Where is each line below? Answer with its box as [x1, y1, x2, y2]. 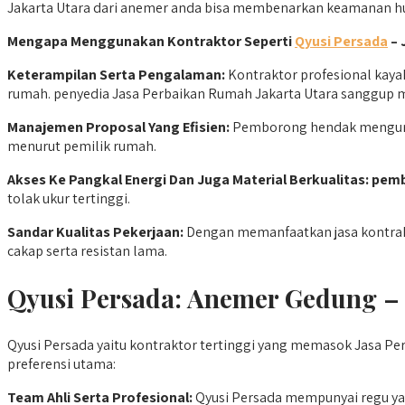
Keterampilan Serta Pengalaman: [7, 64, 225, 84]
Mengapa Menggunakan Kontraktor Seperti [7, 31, 295, 51]
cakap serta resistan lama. [7, 240, 167, 260]
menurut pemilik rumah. [7, 136, 156, 155]
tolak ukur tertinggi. [7, 188, 130, 208]
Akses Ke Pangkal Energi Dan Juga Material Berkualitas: [7, 169, 369, 189]
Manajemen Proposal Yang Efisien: [7, 117, 230, 137]
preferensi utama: [7, 354, 116, 374]
